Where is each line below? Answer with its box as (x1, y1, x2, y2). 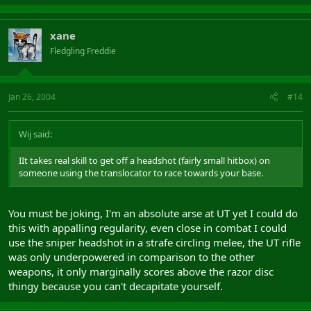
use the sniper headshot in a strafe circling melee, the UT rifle (8, 235, 301, 249)
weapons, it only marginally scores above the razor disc (8, 264, 274, 278)
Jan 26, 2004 (8, 90, 56, 103)
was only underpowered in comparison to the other (8, 250, 255, 264)
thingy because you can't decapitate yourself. (8, 279, 223, 293)
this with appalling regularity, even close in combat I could (8, 221, 287, 235)
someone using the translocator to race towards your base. (19, 166, 263, 179)
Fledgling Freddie (50, 45, 116, 57)
